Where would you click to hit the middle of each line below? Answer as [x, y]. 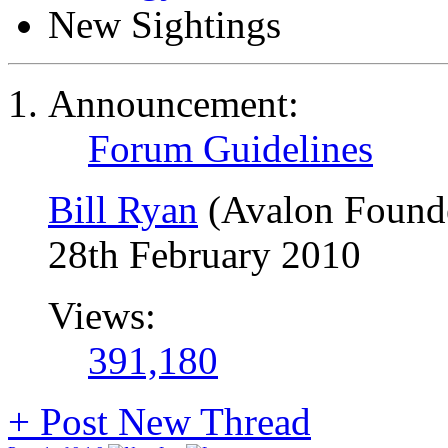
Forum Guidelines [230, 148]
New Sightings [164, 24]
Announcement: [173, 103]
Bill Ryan [123, 209]
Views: [102, 315]
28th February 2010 [204, 254]
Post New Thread [170, 421]
